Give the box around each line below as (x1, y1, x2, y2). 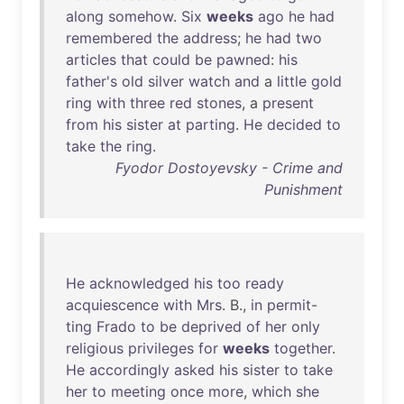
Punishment (264, 180, 343, 198)
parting (186, 115, 235, 133)
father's (66, 72, 117, 90)
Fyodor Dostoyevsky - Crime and (115, 159, 343, 177)
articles (66, 50, 116, 69)
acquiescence (66, 296, 159, 314)
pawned (216, 50, 271, 69)
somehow (108, 7, 173, 25)
